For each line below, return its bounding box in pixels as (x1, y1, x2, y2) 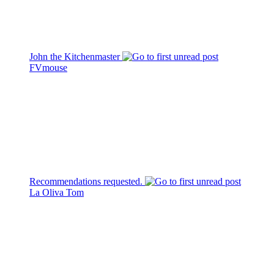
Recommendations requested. (29, 176, 145, 187)
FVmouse (29, 62, 67, 73)
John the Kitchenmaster (29, 51, 122, 62)
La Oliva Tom (29, 187, 84, 198)
